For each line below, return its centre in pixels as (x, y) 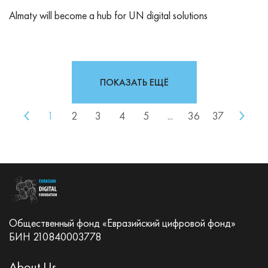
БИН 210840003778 (55, 236)
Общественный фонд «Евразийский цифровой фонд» (122, 223)
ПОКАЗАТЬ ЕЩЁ (134, 83)
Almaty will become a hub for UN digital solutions (108, 16)
